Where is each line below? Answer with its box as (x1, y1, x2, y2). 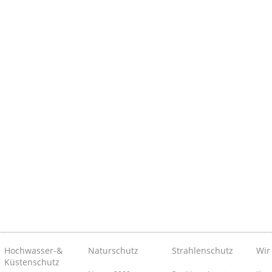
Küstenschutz (4, 256, 59, 268)
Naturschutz (87, 245, 138, 257)
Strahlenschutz (172, 245, 234, 257)
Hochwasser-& (4, 245, 63, 257)
